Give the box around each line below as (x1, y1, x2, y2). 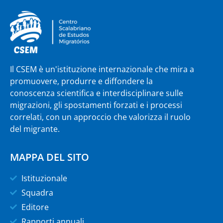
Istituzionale (21, 172, 67, 184)
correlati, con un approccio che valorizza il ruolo (10, 111, 191, 123)
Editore (21, 201, 49, 213)
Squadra (21, 187, 53, 198)
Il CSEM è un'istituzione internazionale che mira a (10, 64, 194, 75)
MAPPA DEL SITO (10, 150, 89, 164)
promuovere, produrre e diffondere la (10, 76, 153, 87)
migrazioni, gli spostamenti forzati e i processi (10, 100, 182, 111)
